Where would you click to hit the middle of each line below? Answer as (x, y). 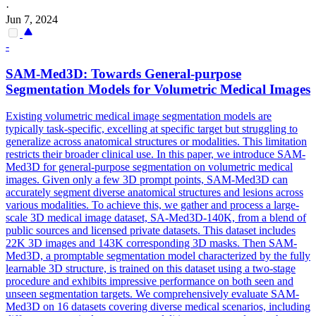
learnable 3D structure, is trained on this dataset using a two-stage (151, 269)
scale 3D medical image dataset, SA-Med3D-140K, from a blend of (156, 218)
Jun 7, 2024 (32, 19)
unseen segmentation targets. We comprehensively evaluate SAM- (152, 294)
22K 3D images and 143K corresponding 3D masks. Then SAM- (151, 243)
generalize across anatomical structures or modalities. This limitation (156, 142)
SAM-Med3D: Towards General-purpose (123, 73)
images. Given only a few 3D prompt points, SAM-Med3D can (147, 180)
